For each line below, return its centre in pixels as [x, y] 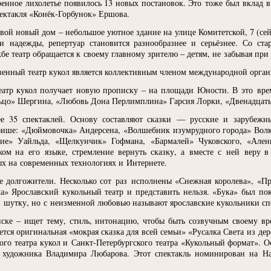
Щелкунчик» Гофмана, [103, 141]
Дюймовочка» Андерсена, [73, 130]
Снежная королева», [216, 181]
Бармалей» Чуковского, [198, 141]
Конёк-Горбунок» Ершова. [81, 14]
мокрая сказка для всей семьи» [129, 231]
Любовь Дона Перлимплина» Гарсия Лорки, [141, 101]
